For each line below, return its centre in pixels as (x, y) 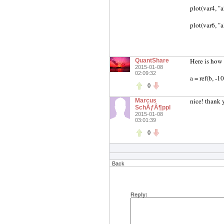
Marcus (146, 100)
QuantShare (152, 60)
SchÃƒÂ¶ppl (153, 107)
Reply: (139, 194)
